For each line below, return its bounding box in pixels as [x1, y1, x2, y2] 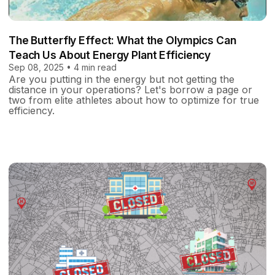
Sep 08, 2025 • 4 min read [9, 61, 117, 72]
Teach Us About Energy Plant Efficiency [9, 48, 211, 61]
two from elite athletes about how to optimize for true [9, 93, 259, 106]
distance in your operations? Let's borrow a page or [9, 83, 252, 96]
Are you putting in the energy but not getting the [9, 72, 234, 85]
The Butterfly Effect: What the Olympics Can [9, 33, 236, 47]
